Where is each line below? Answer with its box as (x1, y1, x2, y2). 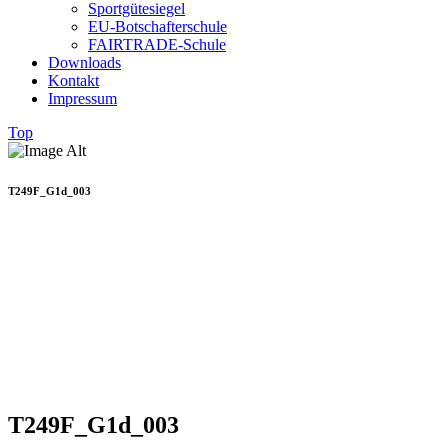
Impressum (48, 90, 117, 107)
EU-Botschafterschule (88, 18, 227, 35)
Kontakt (48, 72, 99, 89)
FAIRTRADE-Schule (88, 36, 226, 53)
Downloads (48, 54, 121, 71)
